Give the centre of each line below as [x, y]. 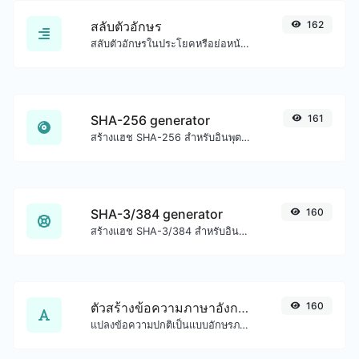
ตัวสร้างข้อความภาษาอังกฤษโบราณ [243, 307]
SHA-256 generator [150, 120]
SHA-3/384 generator [157, 214]
